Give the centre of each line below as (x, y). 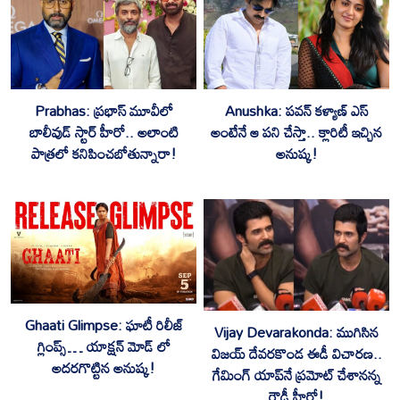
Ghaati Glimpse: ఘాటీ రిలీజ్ (104, 325)
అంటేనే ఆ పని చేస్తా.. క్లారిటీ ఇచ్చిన (296, 133)
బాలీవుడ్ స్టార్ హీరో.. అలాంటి (104, 133)
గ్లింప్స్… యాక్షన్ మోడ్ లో (104, 347)
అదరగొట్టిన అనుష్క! (104, 368)
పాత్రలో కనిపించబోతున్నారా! (104, 154)
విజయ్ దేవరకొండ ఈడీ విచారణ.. (296, 354)
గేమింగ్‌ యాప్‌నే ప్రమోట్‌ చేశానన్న (296, 375)
